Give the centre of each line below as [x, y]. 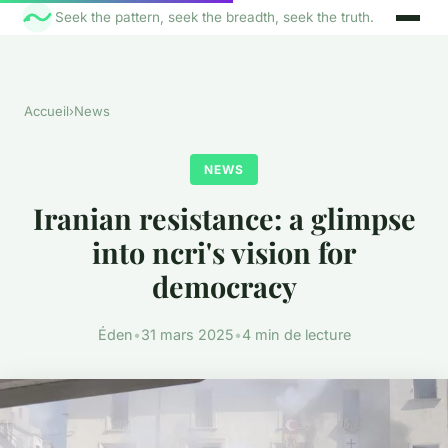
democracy [224, 286]
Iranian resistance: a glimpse [224, 218]
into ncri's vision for [224, 252]
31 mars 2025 [187, 334]
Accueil [46, 111]
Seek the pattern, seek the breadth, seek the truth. [215, 17]
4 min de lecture [296, 334]
